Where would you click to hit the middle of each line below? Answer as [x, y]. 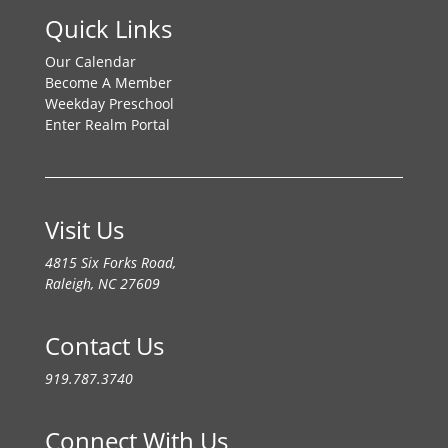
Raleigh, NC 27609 [102, 284]
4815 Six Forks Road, [110, 263]
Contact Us [104, 346]
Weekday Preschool [109, 104]
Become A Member [108, 83]
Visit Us [84, 230]
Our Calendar [90, 62]
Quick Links [108, 29]
